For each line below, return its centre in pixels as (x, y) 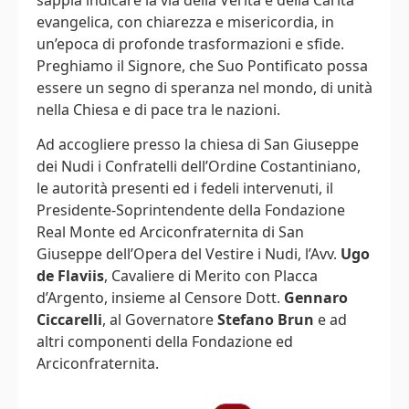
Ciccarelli (69, 319)
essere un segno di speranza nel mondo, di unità (204, 87)
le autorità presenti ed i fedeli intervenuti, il (185, 188)
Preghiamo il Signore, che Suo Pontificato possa (202, 65)
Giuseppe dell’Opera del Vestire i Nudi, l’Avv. (189, 253)
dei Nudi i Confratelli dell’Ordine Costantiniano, (199, 166)
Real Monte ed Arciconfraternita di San (170, 231)
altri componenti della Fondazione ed (165, 341)
